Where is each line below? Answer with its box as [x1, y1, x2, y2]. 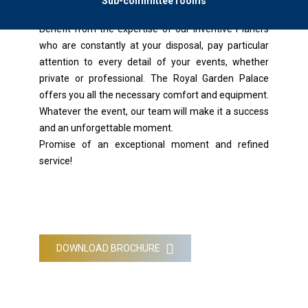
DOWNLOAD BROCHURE [56, 242, 162, 254]
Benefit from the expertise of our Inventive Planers [38, 23, 269, 34]
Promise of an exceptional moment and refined [38, 138, 269, 150]
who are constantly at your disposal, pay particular [38, 39, 269, 51]
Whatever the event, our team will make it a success [38, 105, 269, 117]
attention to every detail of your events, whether [38, 56, 269, 67]
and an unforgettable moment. [38, 122, 173, 133]
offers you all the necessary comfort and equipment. [38, 89, 269, 100]
